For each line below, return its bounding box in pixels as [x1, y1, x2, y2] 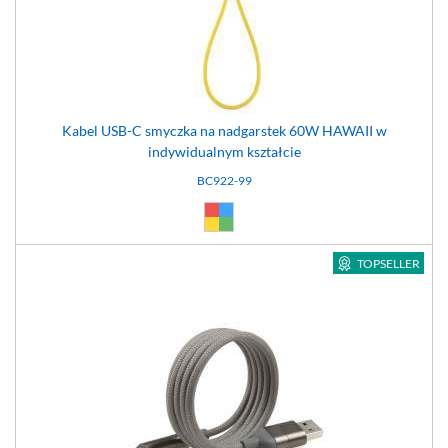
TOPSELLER [357, 256, 420, 271]
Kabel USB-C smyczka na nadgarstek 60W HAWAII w [61, 122, 387, 139]
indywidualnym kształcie [147, 143, 301, 160]
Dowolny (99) [219, 204, 303, 221]
